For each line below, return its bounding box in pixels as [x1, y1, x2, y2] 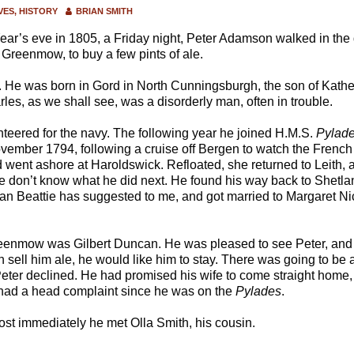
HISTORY [18, 6, 58, 17]
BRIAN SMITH [75, 6, 133, 17]
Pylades [235, 284, 281, 299]
